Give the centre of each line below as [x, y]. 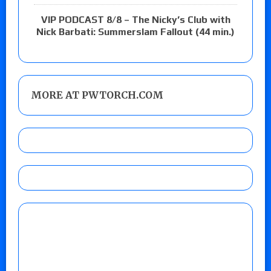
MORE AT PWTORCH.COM [97, 95]
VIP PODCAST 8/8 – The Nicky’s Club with [135, 20]
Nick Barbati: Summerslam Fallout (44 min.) [135, 32]
